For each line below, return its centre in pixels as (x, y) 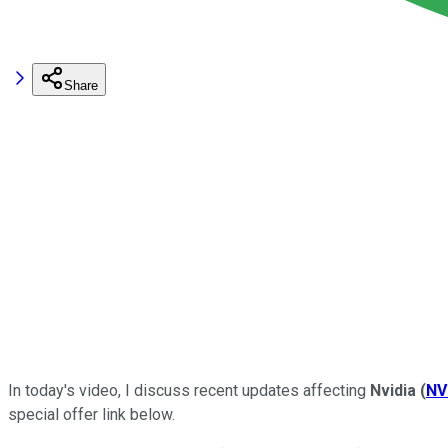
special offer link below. (91, 414)
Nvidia (393, 390)
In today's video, (64, 390)
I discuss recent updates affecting (245, 390)
